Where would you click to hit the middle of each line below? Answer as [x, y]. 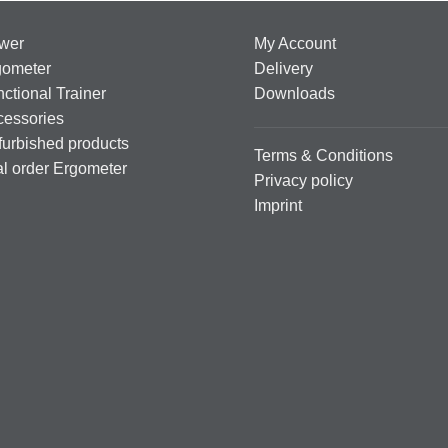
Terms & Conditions [323, 156]
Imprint [278, 206]
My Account [295, 44]
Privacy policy [303, 181]
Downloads [294, 94]
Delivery [283, 69]
